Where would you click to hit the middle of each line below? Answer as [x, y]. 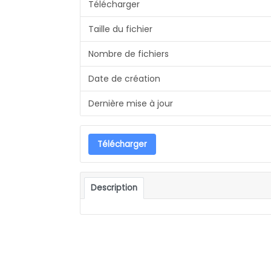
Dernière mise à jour [130, 103]
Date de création [124, 78]
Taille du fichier [120, 29]
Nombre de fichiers [128, 54]
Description [114, 188]
